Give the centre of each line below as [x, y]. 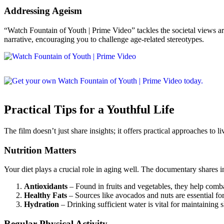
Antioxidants [46, 186]
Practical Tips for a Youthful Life [89, 109]
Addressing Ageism [43, 11]
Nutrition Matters [40, 150]
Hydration [41, 204]
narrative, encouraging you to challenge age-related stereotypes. [104, 39]
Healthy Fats [45, 195]
